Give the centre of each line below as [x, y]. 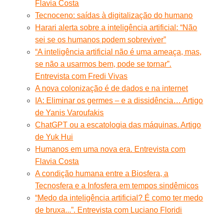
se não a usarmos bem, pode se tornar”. [103, 64]
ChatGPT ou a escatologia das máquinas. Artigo [118, 125]
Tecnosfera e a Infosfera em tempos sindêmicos [117, 185]
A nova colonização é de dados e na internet [112, 88]
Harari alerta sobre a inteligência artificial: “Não [116, 27]
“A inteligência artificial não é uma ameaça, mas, [118, 52]
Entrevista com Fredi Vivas [82, 76]
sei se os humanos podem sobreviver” [101, 39]
